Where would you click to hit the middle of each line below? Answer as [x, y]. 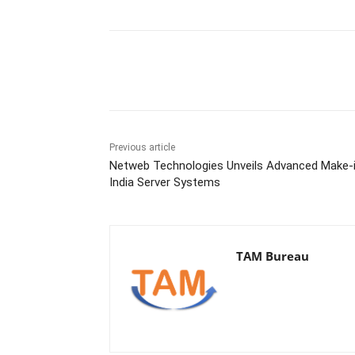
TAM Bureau [273, 256]
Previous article [142, 147]
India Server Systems [165, 182]
